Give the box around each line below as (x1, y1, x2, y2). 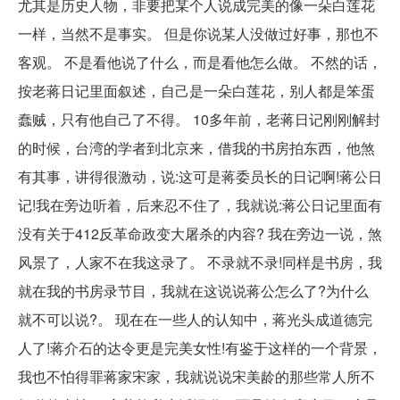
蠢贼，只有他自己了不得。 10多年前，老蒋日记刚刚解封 (18, 108, 380, 129)
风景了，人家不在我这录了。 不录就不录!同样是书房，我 (18, 251, 382, 272)
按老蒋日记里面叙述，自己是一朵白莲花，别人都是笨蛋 (18, 79, 375, 101)
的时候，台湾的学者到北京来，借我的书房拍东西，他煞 (18, 137, 375, 158)
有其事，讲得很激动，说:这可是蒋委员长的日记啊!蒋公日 (18, 165, 382, 187)
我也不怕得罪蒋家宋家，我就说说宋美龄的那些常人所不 (18, 365, 375, 387)
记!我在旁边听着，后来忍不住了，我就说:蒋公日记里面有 (18, 194, 382, 215)
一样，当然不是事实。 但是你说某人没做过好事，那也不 (18, 22, 379, 44)
